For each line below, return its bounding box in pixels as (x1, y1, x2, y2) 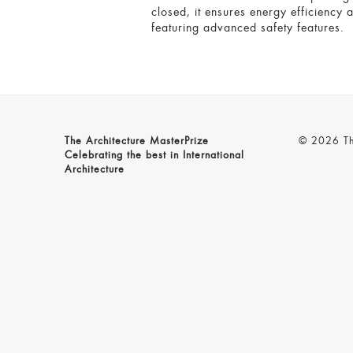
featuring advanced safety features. (151, 21, 344, 35)
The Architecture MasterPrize (65, 136, 209, 147)
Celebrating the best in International (65, 150, 244, 162)
